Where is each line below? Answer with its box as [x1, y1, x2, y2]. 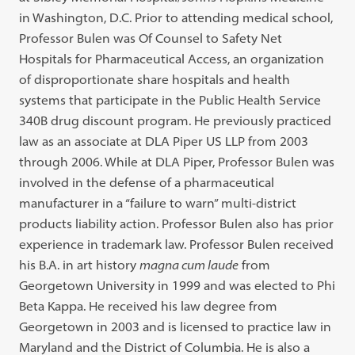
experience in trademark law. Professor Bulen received [19, 236, 334, 252]
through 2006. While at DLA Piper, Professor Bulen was [19, 154, 335, 170]
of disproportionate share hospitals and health [19, 71, 291, 87]
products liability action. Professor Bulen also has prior [19, 216, 334, 231]
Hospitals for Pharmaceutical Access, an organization [19, 51, 325, 67]
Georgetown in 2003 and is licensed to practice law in [19, 319, 332, 334]
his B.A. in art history [19, 257, 140, 273]
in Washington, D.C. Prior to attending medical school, [19, 10, 334, 25]
